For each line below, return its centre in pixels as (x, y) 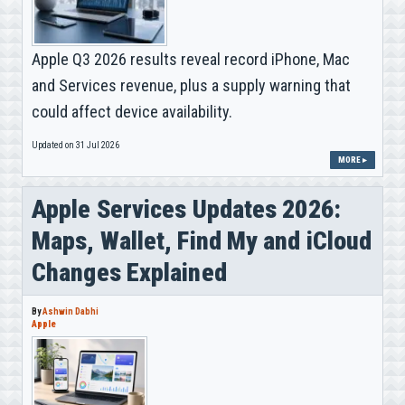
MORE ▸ (353, 160)
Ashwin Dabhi (71, 311)
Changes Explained (129, 272)
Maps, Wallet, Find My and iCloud (202, 240)
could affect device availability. (132, 111)
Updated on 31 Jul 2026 (75, 145)
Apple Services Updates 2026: (186, 209)
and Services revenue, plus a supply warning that (191, 85)
